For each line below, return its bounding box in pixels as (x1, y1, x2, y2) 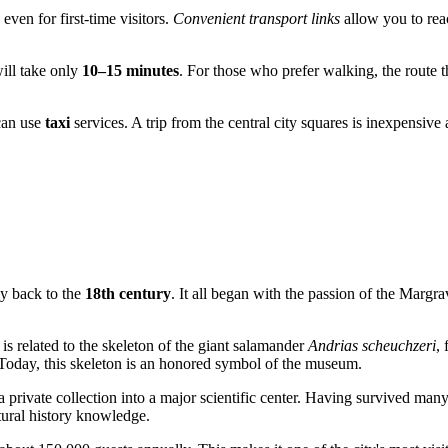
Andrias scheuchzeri (308, 337, 436, 355)
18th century (85, 285, 171, 303)
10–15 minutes (82, 61, 179, 79)
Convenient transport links (173, 9, 340, 27)
